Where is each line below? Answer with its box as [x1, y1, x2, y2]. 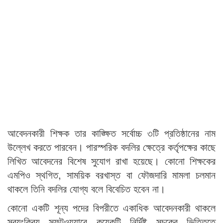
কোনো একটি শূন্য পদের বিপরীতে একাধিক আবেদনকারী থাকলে [7, 200, 216, 215]
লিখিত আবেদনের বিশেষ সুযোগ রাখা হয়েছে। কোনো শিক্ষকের [7, 153, 216, 168]
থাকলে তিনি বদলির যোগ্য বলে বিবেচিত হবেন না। [7, 181, 165, 196]
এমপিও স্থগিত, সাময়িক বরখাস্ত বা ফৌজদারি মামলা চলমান [7, 167, 216, 182]
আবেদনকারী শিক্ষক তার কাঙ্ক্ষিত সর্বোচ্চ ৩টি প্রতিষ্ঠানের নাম [7, 125, 216, 140]
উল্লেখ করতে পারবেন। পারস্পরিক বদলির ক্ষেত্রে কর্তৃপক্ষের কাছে [7, 139, 216, 154]
